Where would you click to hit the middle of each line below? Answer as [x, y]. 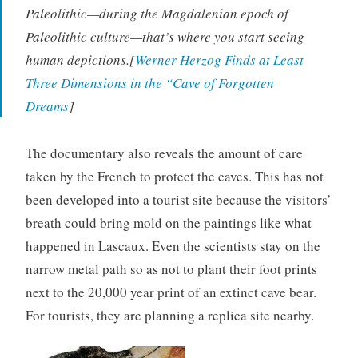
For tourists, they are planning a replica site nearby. [169, 315]
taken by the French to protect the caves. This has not [174, 176]
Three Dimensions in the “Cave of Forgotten [149, 83]
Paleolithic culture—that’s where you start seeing [165, 37]
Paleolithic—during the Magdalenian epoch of [157, 14]
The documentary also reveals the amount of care [164, 153]
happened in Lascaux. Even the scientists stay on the [173, 245]
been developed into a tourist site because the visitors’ [178, 199]
